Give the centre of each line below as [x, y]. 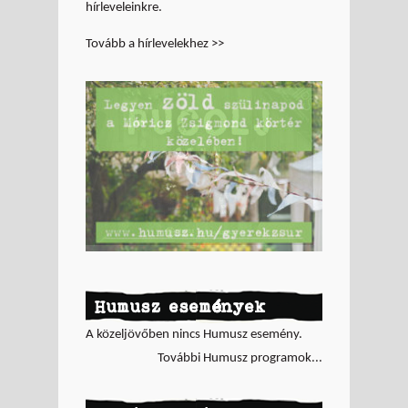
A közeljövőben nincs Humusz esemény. [194, 334]
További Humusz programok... [240, 358]
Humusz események [181, 306]
